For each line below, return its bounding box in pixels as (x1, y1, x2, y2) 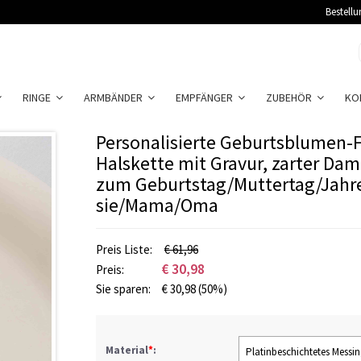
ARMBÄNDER (84, 90, 147, 105)
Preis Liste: (96, 242, 155, 257)
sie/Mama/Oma (96, 193, 218, 218)
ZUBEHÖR (266, 90, 317, 105)
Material (106, 343, 148, 357)
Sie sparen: (96, 281, 153, 297)
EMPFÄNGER (176, 90, 238, 105)
